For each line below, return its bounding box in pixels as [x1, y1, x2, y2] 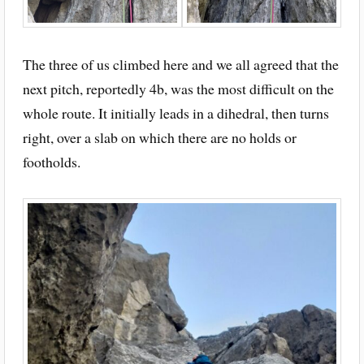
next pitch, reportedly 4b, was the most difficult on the [22, 79, 334, 99]
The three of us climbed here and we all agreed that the [22, 54, 339, 75]
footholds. [22, 152, 80, 172]
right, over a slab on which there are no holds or [22, 128, 297, 148]
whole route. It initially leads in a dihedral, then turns [22, 103, 329, 123]
